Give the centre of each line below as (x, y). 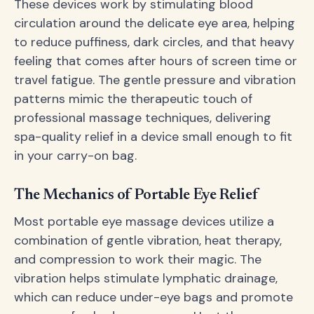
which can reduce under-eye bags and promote (153, 298)
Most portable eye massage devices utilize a (144, 222)
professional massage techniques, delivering (143, 117)
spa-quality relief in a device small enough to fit (153, 136)
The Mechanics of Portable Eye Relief (136, 196)
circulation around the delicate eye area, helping (155, 23)
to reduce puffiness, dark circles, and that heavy (154, 42)
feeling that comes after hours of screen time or (156, 61)
